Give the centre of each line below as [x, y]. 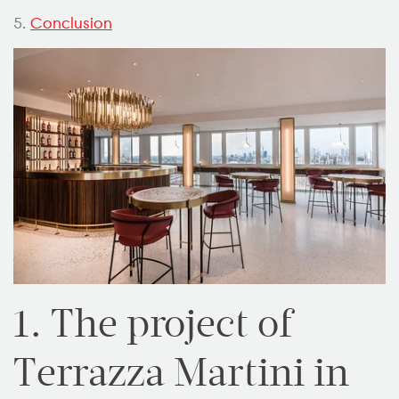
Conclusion [71, 23]
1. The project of [153, 324]
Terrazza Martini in [181, 373]
